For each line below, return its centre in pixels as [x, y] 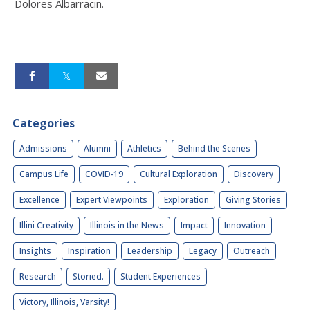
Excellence [39, 199]
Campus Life [44, 174]
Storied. [88, 276]
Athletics [144, 148]
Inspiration [89, 250]
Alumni [97, 148]
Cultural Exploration [179, 174]
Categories [44, 123]
